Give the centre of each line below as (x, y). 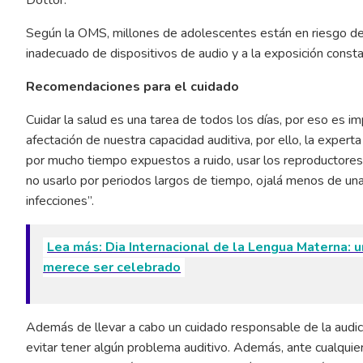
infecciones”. (60, 201)
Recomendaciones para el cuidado (132, 87)
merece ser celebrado (112, 268)
